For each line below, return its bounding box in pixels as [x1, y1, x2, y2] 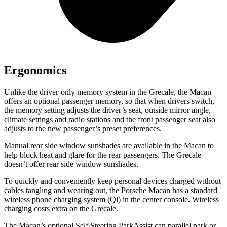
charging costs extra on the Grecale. [4, 204, 118, 213]
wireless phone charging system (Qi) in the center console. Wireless [4, 195, 219, 204]
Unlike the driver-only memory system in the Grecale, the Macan [4, 87, 211, 96]
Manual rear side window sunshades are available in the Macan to [4, 141, 214, 150]
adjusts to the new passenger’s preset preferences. [4, 124, 162, 133]
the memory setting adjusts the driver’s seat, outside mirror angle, [4, 105, 211, 115]
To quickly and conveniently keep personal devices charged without [4, 176, 221, 185]
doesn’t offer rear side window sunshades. [4, 159, 138, 168]
